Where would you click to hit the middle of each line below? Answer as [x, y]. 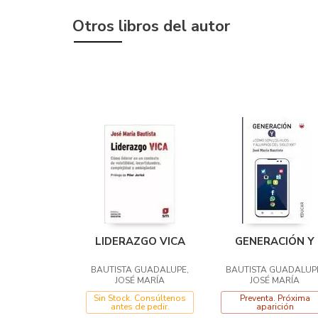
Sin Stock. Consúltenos [140, 298]
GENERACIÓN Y [275, 241]
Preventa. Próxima [275, 298]
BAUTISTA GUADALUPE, [140, 269]
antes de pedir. [140, 306]
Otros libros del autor [151, 26]
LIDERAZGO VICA [140, 241]
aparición [275, 306]
